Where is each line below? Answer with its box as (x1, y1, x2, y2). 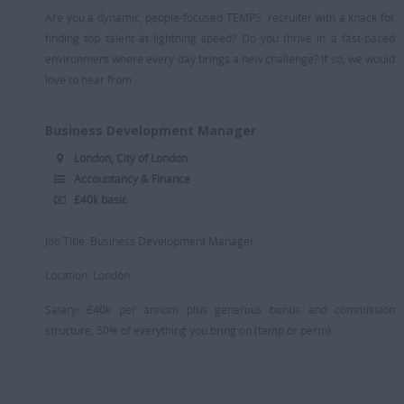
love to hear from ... (45, 71, 142, 87)
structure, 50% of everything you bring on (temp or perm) (45, 322, 331, 337)
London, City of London (74, 150, 188, 165)
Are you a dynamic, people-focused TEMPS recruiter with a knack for (45, 9, 395, 24)
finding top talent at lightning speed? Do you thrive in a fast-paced (45, 30, 395, 45)
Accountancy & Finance (74, 170, 190, 186)
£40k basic (74, 191, 127, 207)
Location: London (45, 267, 130, 282)
